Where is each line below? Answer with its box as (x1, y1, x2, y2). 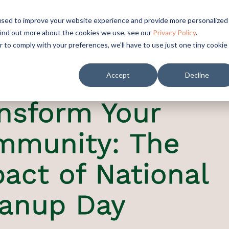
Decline (185, 71, 209, 80)
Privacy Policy (153, 28, 196, 37)
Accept (106, 71, 130, 80)
